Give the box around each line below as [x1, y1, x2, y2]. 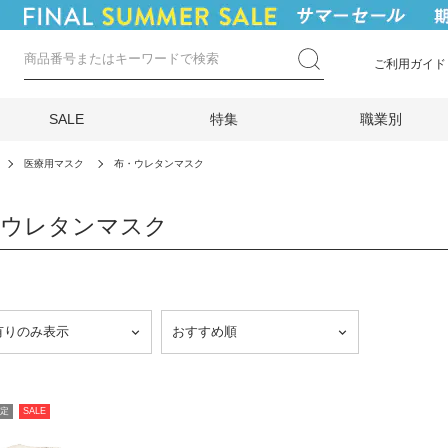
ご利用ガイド [374, 57, 446, 71]
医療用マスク [24, 158, 84, 169]
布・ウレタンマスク [114, 158, 204, 169]
